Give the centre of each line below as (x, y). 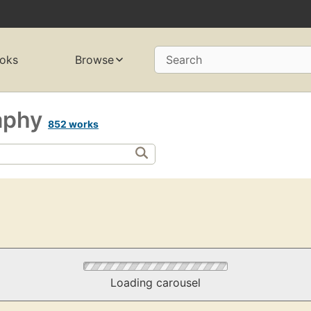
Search (184, 60)
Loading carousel (155, 283)
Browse (95, 60)
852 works (73, 124)
